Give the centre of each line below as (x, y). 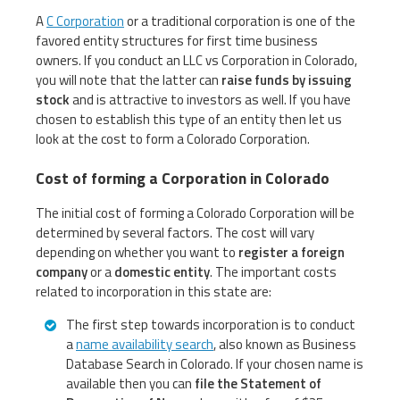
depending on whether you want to (137, 253)
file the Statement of (258, 384)
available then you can (130, 384)
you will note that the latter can (129, 80)
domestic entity (162, 272)
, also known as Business (285, 345)
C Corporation (85, 21)
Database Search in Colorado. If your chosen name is (215, 364)
